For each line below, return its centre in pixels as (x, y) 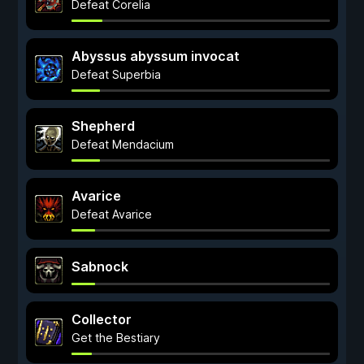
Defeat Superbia (116, 74)
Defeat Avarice (112, 214)
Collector (102, 319)
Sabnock (100, 266)
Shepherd (103, 126)
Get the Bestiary (116, 338)
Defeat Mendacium (123, 144)
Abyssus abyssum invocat (156, 56)
